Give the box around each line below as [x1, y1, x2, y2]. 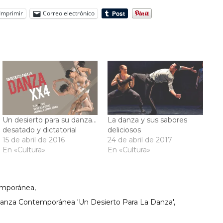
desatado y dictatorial [2, 125, 77, 134]
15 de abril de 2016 [2, 135, 65, 144]
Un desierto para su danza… [2, 115, 97, 124]
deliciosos [108, 125, 141, 134]
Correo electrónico [43, 9, 95, 18]
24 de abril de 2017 [108, 135, 173, 144]
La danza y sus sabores [108, 115, 188, 124]
